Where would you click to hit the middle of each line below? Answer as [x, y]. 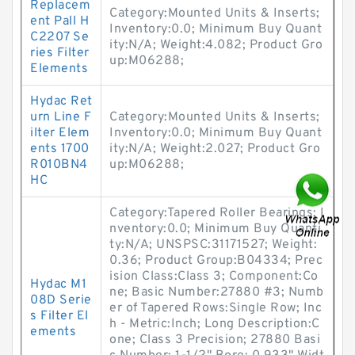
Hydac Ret [61, 101]
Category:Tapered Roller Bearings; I [217, 213]
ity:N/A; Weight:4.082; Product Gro [216, 45]
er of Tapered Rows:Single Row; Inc [216, 308]
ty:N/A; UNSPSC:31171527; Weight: [213, 245]
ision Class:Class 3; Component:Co [214, 277]
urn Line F [61, 117]
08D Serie [61, 300]
